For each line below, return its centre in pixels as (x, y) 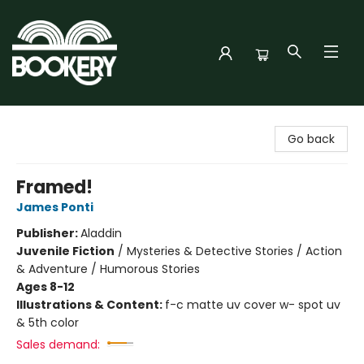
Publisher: (48, 233)
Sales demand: (58, 344)
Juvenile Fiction (65, 251)
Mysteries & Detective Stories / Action (234, 251)
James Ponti (55, 207)
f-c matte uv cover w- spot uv (253, 305)
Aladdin (101, 233)
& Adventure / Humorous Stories (108, 269)
